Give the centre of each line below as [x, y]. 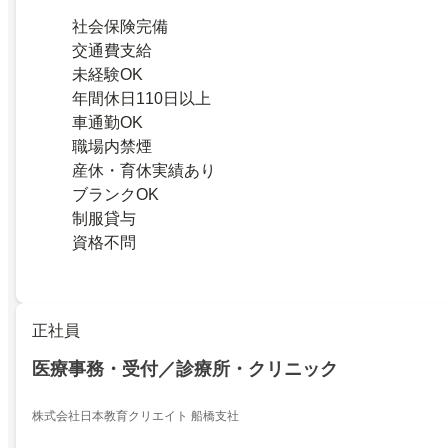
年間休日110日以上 [141, 98]
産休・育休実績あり [144, 170]
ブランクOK [115, 194]
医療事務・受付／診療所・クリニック [185, 369]
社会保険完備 [120, 26]
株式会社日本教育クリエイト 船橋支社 [135, 416]
